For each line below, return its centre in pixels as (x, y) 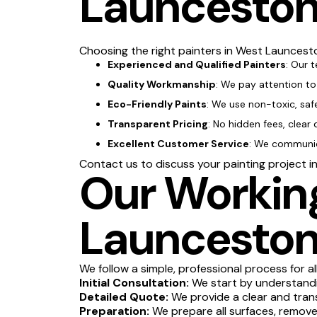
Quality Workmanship (162, 84)
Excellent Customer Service (178, 143)
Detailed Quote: (124, 296)
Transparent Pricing (158, 123)
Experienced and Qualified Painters (197, 64)
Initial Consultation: (134, 282)
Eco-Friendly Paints (157, 104)
